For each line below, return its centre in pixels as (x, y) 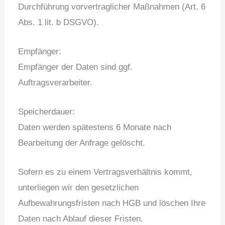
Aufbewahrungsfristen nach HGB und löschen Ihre (112, 203)
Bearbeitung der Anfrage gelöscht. (82, 143)
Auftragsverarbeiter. (55, 82)
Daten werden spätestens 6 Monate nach (95, 127)
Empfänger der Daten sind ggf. (76, 67)
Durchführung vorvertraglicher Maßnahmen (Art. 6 (112, 7)
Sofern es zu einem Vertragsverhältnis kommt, (105, 172)
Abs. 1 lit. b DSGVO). (59, 22)
